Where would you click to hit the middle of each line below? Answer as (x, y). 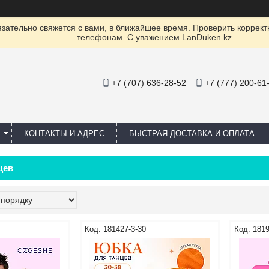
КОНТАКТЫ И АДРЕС (64, 134)
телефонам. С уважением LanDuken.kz (154, 37)
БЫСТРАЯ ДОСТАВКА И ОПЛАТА (192, 134)
